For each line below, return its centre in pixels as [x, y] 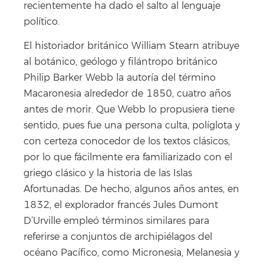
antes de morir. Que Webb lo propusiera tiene [129, 109]
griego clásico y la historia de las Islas [108, 173]
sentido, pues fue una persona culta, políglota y [132, 125]
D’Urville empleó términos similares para [116, 221]
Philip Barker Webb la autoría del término [120, 77]
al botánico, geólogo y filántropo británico [121, 62]
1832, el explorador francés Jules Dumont [121, 205]
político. [42, 22]
